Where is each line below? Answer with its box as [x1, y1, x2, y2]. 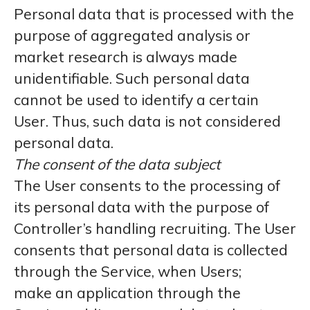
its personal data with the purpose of [14, 198, 269, 216]
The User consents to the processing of [14, 176, 280, 194]
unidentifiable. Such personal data [14, 69, 250, 87]
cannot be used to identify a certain [14, 91, 259, 109]
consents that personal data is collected [14, 241, 288, 259]
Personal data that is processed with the [14, 5, 294, 23]
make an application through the [14, 284, 241, 302]
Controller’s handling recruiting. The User [14, 219, 296, 237]
